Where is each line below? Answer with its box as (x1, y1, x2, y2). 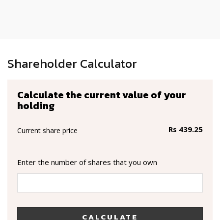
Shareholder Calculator (7, 54, 137, 73)
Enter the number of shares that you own (17, 157, 157, 167)
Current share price (17, 126, 78, 135)
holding (17, 98, 55, 113)
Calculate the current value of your (17, 87, 186, 102)
